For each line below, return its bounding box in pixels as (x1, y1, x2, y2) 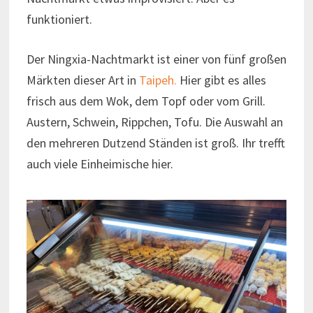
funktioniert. (26, 10, 92, 27)
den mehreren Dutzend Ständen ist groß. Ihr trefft (26, 134, 285, 151)
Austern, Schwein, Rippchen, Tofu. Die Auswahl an (26, 113, 283, 130)
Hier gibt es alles (176, 71, 266, 88)
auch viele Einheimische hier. (26, 155, 173, 172)
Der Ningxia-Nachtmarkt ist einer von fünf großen (26, 50, 286, 67)
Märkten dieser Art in (26, 71, 139, 88)
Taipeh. (138, 71, 177, 88)
